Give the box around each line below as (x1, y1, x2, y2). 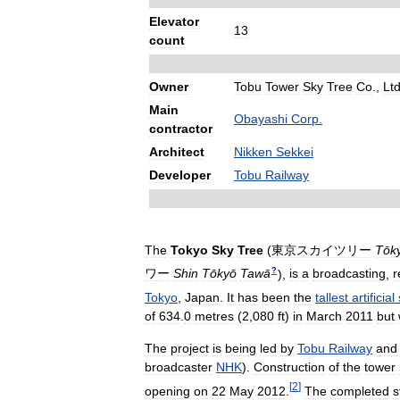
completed (330, 383, 389, 398)
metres (195, 308, 234, 323)
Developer (149, 168, 211, 182)
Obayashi (234, 112, 287, 126)
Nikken (234, 145, 272, 159)
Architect (149, 145, 204, 159)
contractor (149, 121, 212, 136)
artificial (352, 289, 395, 304)
